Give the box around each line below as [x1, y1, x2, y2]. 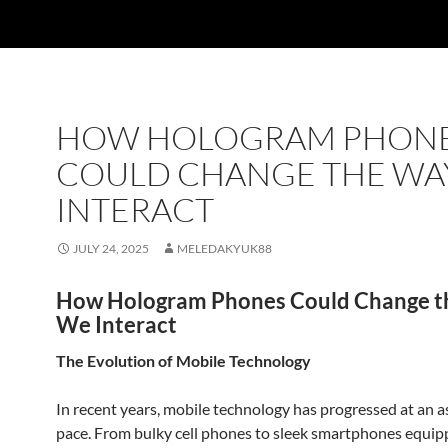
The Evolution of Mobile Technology [56, 351, 311, 370]
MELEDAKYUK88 [177, 241, 272, 256]
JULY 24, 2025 [73, 241, 149, 256]
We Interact [56, 311, 177, 338]
